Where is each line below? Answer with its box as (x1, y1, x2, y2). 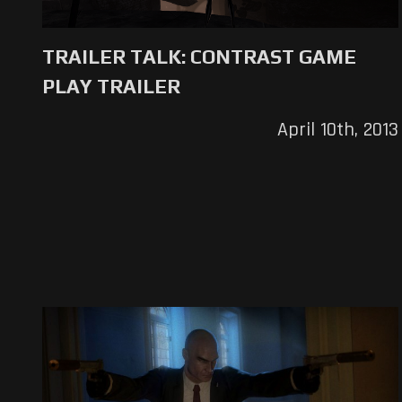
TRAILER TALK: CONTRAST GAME (42, 44, 356, 68)
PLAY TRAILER (42, 74, 180, 98)
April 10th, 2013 (276, 117, 398, 143)
